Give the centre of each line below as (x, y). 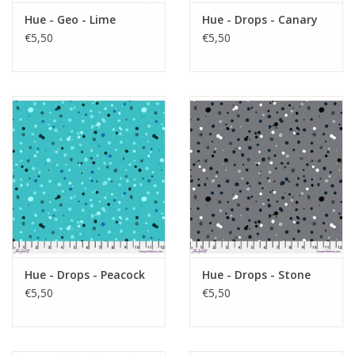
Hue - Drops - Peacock (85, 274)
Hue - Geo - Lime (70, 20)
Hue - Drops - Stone (256, 274)
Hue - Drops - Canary (260, 20)
